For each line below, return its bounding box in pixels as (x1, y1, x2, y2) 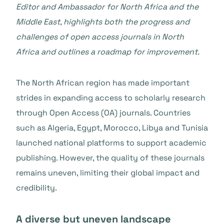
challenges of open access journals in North (16, 31, 184, 42)
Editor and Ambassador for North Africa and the (16, 1, 198, 12)
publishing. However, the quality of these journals (16, 152, 204, 163)
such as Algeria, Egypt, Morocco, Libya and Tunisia (16, 122, 208, 133)
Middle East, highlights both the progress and (16, 16, 189, 27)
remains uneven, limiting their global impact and (16, 167, 199, 178)
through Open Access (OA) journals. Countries (16, 107, 190, 118)
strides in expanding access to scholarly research (16, 92, 205, 103)
